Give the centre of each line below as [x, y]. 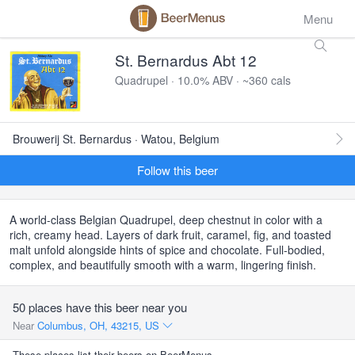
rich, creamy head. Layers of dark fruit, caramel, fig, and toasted [170, 235]
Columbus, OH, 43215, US [100, 325]
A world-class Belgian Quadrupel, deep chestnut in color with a [166, 219]
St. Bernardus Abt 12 [186, 60]
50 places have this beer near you [100, 307]
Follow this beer [177, 170]
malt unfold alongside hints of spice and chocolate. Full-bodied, [167, 250]
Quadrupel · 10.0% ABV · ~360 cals [203, 80]
